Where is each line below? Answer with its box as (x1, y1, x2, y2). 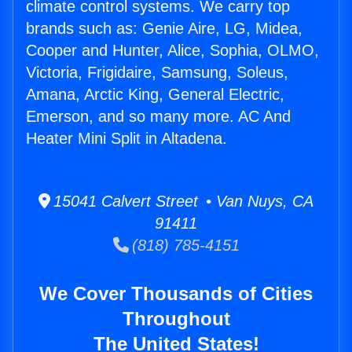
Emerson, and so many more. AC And (26, 108, 291, 126)
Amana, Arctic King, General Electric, (26, 86, 284, 104)
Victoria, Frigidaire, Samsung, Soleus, (26, 64, 288, 82)
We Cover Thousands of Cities (39, 283, 313, 305)
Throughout (122, 308, 230, 330)
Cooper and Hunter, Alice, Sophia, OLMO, (26, 42, 319, 60)
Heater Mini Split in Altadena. (26, 130, 227, 148)
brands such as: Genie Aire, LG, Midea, (26, 20, 302, 38)
